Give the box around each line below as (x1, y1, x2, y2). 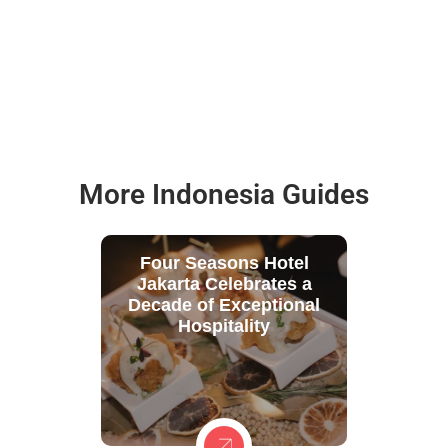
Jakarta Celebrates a (136, 273, 312, 294)
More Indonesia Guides (79, 177, 369, 211)
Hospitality (178, 315, 270, 336)
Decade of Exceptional (128, 294, 320, 315)
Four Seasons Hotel (139, 252, 309, 273)
